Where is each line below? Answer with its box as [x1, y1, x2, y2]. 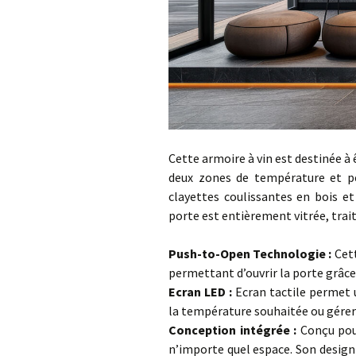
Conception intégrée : [168, 322, 297, 338]
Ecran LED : [168, 284, 235, 300]
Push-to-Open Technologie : [168, 246, 335, 261]
